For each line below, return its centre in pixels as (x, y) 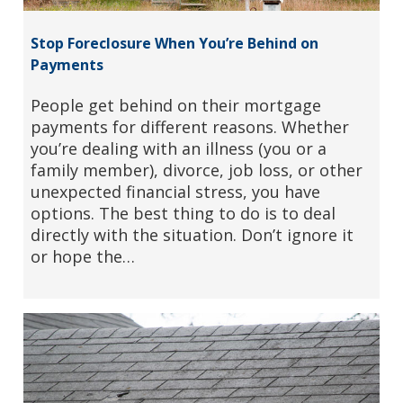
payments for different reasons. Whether (189, 126)
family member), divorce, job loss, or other (196, 170)
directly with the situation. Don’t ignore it (192, 234)
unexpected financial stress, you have (175, 191)
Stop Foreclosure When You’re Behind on (174, 43)
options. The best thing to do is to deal (183, 213)
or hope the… (82, 256)
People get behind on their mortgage (175, 105)
